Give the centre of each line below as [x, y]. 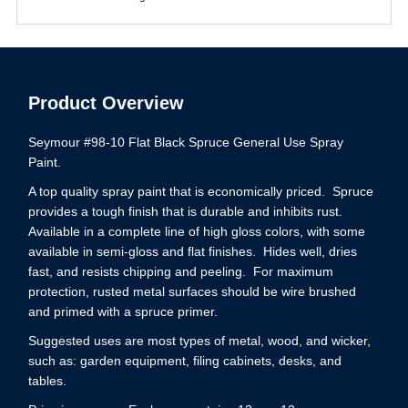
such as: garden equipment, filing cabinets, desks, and [185, 360]
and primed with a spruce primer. [123, 311]
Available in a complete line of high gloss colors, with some [197, 231]
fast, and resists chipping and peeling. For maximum [181, 271]
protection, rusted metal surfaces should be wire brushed [193, 291]
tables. [48, 380]
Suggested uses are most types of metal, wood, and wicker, [200, 340]
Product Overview [107, 102]
